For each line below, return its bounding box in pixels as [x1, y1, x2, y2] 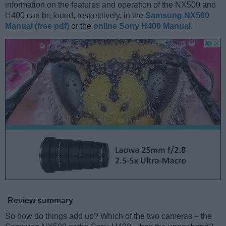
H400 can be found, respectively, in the [5, 11, 145, 20]
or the [69, 21, 93, 30]
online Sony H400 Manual [93, 21, 191, 30]
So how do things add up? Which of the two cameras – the [5, 211, 212, 220]
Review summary [8, 196, 73, 205]
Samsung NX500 [145, 11, 209, 20]
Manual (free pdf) [5, 21, 69, 30]
